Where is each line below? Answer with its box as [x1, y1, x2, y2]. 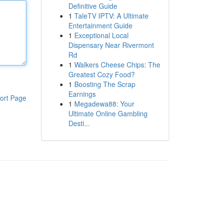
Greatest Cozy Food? [68, 69, 135, 79]
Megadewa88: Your [74, 99, 134, 109]
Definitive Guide [68, 1, 117, 11]
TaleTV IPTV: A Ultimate [74, 11, 149, 21]
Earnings [68, 89, 96, 99]
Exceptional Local [74, 30, 129, 40]
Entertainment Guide [68, 21, 132, 30]
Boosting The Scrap [74, 79, 135, 89]
